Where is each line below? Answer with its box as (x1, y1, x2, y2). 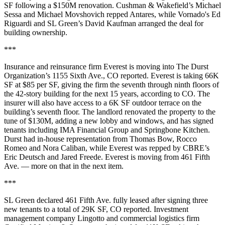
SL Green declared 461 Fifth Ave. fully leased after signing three (4, 195, 208, 204)
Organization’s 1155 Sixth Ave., (4, 71, 107, 80)
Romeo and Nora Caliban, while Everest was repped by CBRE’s (4, 143, 209, 152)
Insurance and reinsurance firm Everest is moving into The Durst (4, 62, 208, 71)
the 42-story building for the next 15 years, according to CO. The (4, 89, 210, 98)
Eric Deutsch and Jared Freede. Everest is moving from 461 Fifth (4, 152, 210, 161)
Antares (130, 10, 154, 19)
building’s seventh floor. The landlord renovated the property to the (4, 107, 215, 116)
